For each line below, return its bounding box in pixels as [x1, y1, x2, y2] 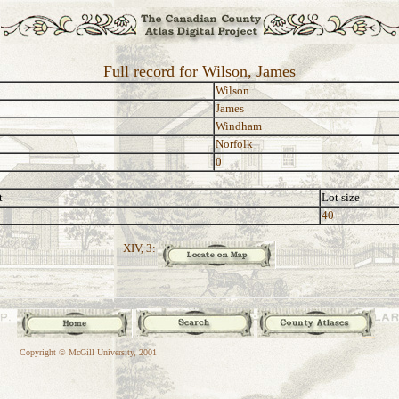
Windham [216, 119, 262, 133]
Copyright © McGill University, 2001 [20, 347, 157, 357]
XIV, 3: [123, 241, 156, 255]
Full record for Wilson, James [103, 62, 296, 80]
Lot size [322, 191, 360, 204]
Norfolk [216, 137, 253, 151]
